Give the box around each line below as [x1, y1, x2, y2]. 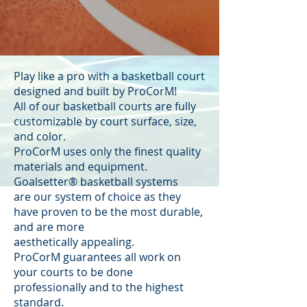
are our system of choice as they [14, 189, 181, 204]
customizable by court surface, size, [14, 114, 197, 129]
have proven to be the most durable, [14, 204, 203, 219]
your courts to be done [14, 265, 133, 280]
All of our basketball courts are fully [14, 99, 196, 114]
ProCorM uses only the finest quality [14, 144, 201, 159]
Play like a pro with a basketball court [14, 69, 205, 84]
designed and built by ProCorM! [14, 84, 177, 99]
